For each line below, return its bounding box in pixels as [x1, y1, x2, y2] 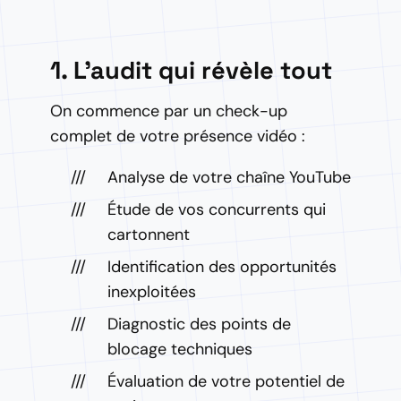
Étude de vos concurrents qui [107, 199, 326, 220]
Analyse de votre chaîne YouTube [107, 166, 351, 188]
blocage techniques [107, 338, 252, 360]
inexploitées [107, 281, 196, 303]
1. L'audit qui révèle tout [50, 55, 332, 86]
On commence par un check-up [50, 100, 287, 122]
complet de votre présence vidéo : [50, 125, 305, 147]
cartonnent [107, 224, 190, 245]
